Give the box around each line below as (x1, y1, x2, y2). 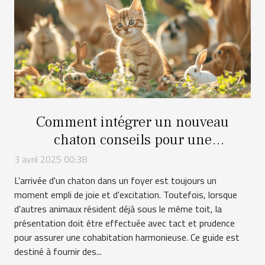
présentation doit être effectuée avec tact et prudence (14, 216, 235, 231)
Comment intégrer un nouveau (36, 112, 229, 132)
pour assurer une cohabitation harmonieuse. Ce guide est (14, 230, 240, 245)
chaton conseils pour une (53, 130, 212, 150)
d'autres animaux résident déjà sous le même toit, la (14, 202, 222, 216)
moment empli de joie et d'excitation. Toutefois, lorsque (14, 188, 237, 202)
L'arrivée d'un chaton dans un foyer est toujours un (14, 173, 216, 188)
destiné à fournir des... (14, 244, 102, 259)
